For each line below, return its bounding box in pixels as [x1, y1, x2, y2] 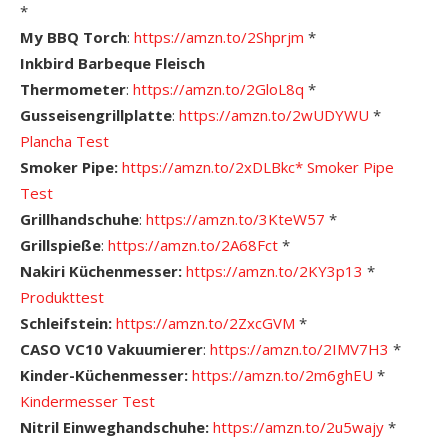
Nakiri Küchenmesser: [20, 260, 182, 281]
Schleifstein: [20, 312, 112, 333]
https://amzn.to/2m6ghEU [192, 364, 373, 385]
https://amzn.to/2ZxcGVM [116, 312, 295, 333]
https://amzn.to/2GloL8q [133, 78, 304, 99]
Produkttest [20, 286, 104, 307]
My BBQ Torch [20, 26, 127, 47]
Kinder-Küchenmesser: [20, 364, 188, 385]
